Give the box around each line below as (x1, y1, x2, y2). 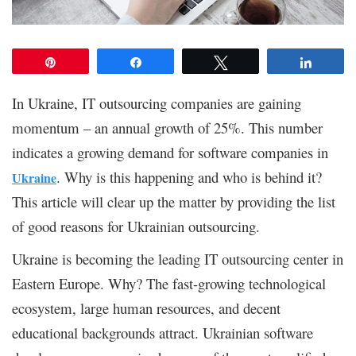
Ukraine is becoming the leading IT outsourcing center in (12, 248, 343, 269)
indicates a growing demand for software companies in (12, 141, 328, 162)
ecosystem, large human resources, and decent (12, 297, 281, 318)
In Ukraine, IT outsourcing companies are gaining (12, 92, 301, 113)
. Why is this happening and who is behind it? (56, 166, 322, 187)
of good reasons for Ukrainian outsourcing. (12, 215, 260, 236)
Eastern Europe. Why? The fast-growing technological (12, 273, 326, 293)
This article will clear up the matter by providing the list (12, 191, 335, 211)
